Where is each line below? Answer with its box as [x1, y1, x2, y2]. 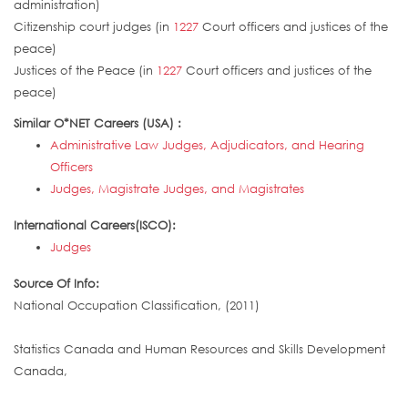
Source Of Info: [14, 276, 103, 291]
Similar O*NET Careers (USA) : [14, 116, 185, 131]
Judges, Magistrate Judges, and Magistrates [50, 181, 304, 197]
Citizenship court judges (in [14, 19, 173, 35]
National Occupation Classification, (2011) [14, 298, 260, 313]
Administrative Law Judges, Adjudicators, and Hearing [50, 138, 364, 153]
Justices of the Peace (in [14, 63, 157, 78]
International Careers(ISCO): [14, 218, 179, 233]
